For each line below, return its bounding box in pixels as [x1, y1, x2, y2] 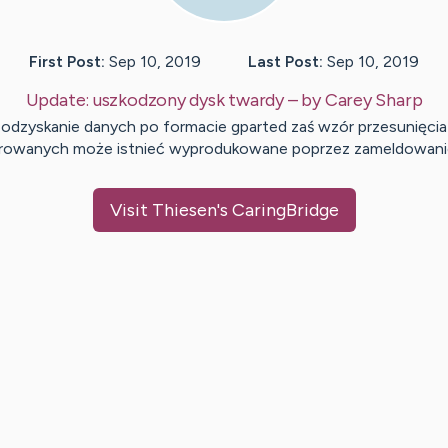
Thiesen [151, 198, 217, 221]
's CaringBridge [216, 198, 339, 221]
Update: [25, 88, 93, 111]
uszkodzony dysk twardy [92, 88, 285, 111]
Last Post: [248, 51, 323, 71]
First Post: [29, 51, 105, 71]
